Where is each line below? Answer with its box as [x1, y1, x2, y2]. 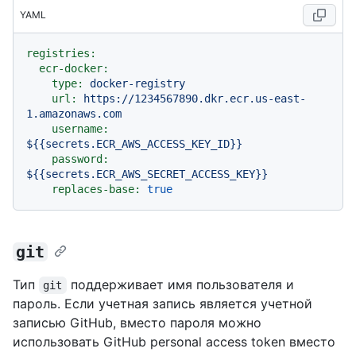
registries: [26, 47, 96, 60]
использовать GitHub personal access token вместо [13, 334, 335, 350]
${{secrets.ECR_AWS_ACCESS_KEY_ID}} [26, 137, 242, 151]
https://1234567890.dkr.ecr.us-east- [83, 92, 306, 106]
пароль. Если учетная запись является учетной [13, 296, 312, 312]
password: [52, 153, 109, 166]
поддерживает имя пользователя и [66, 277, 298, 293]
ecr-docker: [39, 62, 109, 75]
